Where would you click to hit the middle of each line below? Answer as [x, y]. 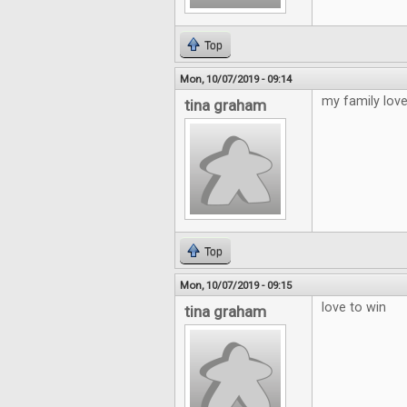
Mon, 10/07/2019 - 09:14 [236, 79]
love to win [354, 308]
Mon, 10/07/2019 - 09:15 [236, 286]
